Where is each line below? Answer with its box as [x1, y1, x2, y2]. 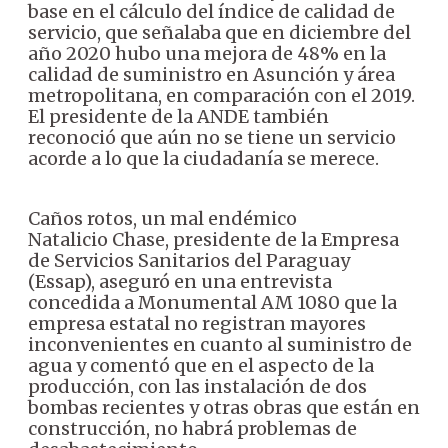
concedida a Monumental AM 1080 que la [28, 290, 397, 314]
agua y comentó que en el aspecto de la [28, 353, 374, 377]
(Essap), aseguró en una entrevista [28, 269, 332, 293]
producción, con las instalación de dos [28, 374, 367, 398]
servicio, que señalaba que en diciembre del [28, 20, 411, 44]
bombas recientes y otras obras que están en [28, 395, 420, 419]
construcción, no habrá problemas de [28, 416, 357, 440]
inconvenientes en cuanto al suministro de [28, 332, 412, 356]
